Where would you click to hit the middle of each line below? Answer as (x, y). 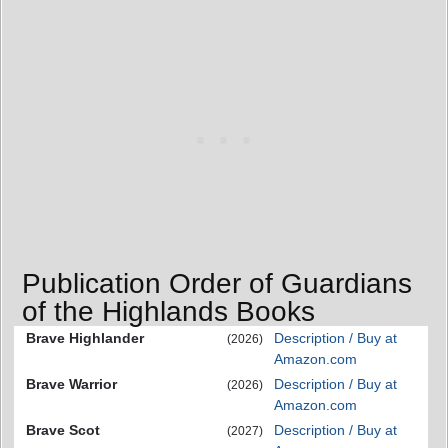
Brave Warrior (71, 384)
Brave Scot (63, 430)
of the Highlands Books (168, 312)
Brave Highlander (85, 338)
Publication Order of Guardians (217, 284)
